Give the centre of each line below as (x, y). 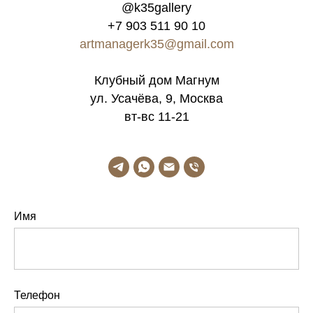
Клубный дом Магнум (156, 81)
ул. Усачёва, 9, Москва (156, 99)
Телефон (37, 296)
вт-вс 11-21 (156, 117)
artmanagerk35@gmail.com (156, 44)
